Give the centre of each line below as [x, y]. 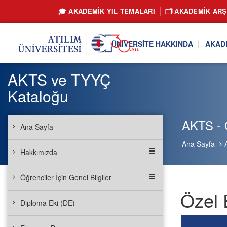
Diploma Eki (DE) [48, 203]
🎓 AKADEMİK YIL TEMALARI [106, 11]
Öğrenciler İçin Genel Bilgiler [66, 177]
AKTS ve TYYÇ [59, 79]
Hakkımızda [39, 152]
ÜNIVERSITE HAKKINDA [152, 44]
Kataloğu [38, 96]
